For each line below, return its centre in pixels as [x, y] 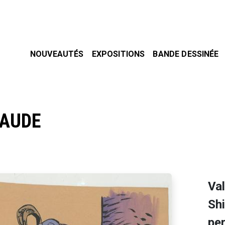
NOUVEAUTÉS [57, 54]
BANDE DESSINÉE [186, 54]
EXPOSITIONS [118, 54]
